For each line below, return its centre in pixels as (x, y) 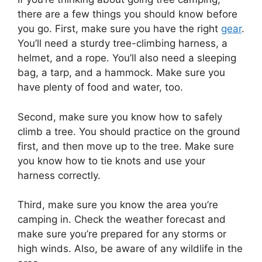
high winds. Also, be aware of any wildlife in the (130, 249)
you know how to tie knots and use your (111, 161)
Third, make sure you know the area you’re (118, 205)
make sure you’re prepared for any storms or (122, 234)
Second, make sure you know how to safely (120, 117)
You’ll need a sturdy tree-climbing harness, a (123, 44)
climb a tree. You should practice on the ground (129, 131)
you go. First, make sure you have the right (119, 29)
